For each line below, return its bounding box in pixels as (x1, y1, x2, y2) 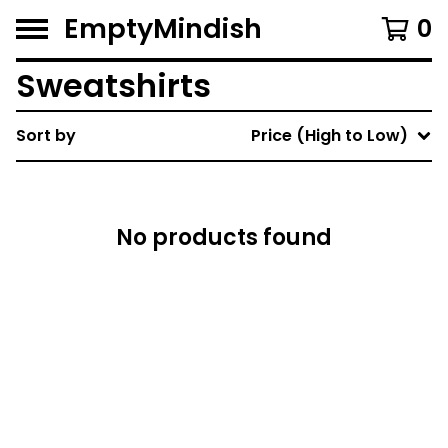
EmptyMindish (64, 10, 262, 47)
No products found (116, 222, 332, 253)
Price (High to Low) (251, 124, 408, 147)
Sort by (16, 124, 76, 147)
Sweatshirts (16, 63, 211, 108)
